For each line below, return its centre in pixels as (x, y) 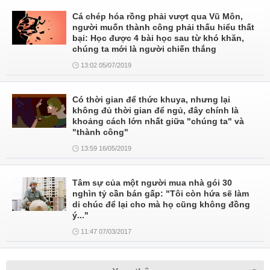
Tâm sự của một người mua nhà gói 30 (152, 183)
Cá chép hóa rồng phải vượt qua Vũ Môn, (158, 16)
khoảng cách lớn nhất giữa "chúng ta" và (158, 121)
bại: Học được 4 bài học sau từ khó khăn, (158, 38)
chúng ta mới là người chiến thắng (144, 49)
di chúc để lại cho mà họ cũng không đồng (161, 204)
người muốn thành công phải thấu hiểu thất (163, 27)
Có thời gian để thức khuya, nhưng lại (151, 99)
